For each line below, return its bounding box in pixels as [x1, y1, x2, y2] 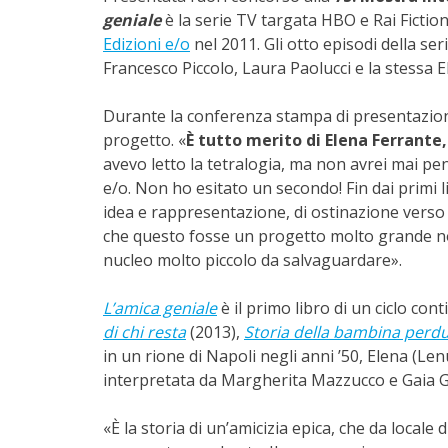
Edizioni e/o [103, 33, 190, 56]
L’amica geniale [103, 297, 217, 320]
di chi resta [103, 321, 186, 344]
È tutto [186, 129, 242, 152]
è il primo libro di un [217, 297, 371, 320]
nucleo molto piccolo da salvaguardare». [103, 249, 402, 272]
